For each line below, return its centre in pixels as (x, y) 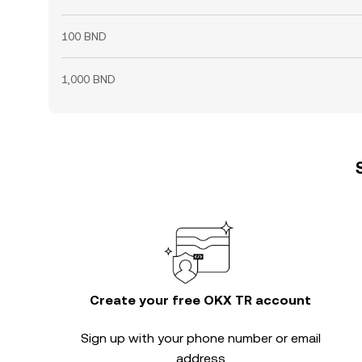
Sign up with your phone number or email (200, 338)
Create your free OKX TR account (200, 300)
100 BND (84, 36)
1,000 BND (88, 79)
